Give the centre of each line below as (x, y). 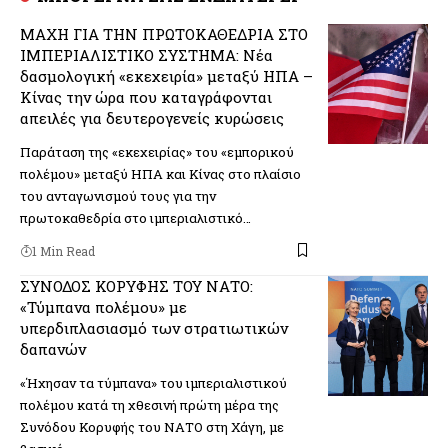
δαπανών (53, 348)
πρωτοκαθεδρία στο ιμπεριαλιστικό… (135, 217)
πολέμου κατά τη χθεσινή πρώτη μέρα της (149, 404)
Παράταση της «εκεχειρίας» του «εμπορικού (157, 151)
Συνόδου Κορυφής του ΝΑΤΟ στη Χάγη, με (152, 426)
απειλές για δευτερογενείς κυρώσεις (152, 117)
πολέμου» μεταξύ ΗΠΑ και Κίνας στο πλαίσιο (160, 173)
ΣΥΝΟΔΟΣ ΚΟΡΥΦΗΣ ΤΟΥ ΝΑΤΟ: (136, 285)
